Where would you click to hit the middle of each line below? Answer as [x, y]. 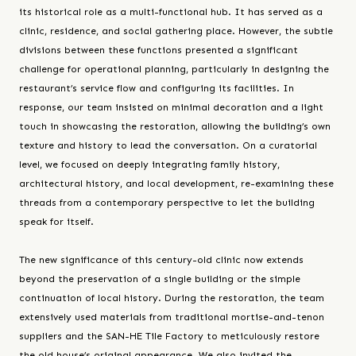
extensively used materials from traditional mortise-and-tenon [172, 317]
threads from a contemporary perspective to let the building [167, 202]
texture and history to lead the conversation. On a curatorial [168, 145]
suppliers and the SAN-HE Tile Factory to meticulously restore [169, 336]
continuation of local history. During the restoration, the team [172, 298]
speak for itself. [56, 221]
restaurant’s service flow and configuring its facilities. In [157, 88]
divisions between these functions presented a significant [159, 50]
